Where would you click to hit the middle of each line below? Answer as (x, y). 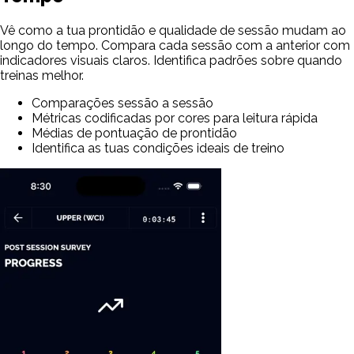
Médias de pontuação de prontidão (134, 134)
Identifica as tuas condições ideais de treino (158, 149)
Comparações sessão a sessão (122, 104)
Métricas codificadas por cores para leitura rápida (175, 119)
